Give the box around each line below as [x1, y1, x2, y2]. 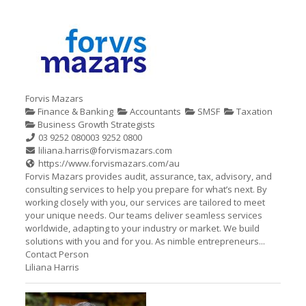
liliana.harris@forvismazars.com [38, 144, 173, 156]
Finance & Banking [35, 105, 113, 117]
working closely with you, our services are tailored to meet [25, 196, 265, 208]
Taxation [234, 105, 273, 117]
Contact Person [25, 248, 89, 260]
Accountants [127, 105, 181, 117]
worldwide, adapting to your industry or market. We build [25, 222, 260, 234]
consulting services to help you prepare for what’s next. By [25, 183, 267, 195]
